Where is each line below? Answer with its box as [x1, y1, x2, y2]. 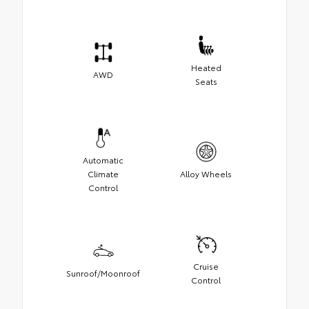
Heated [190, 61, 221, 73]
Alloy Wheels [180, 167, 232, 179]
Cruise [193, 259, 219, 272]
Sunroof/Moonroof [66, 266, 140, 279]
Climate [88, 167, 119, 179]
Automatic [83, 153, 123, 166]
